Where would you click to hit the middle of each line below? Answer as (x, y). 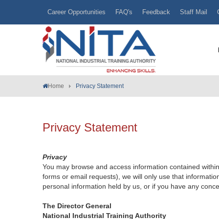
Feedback (156, 12)
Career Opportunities (77, 12)
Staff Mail (194, 12)
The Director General (77, 206)
